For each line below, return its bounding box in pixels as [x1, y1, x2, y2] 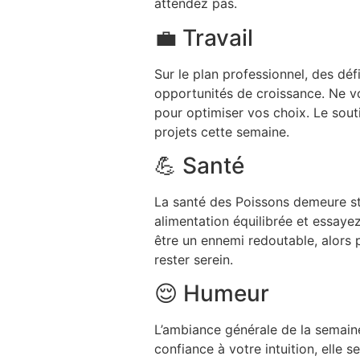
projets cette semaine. [154, 123, 289, 140]
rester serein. [154, 252, 233, 268]
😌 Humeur [154, 280, 269, 308]
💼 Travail [154, 23, 253, 51]
